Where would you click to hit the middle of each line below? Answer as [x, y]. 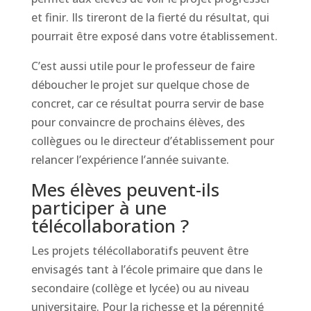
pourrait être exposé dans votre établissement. [154, 36]
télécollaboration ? [110, 226]
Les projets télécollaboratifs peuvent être [140, 251]
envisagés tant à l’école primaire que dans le [146, 269]
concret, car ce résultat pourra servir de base [147, 103]
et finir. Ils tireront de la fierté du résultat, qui [150, 17]
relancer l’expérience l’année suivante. [130, 160]
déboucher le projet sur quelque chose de [140, 85]
